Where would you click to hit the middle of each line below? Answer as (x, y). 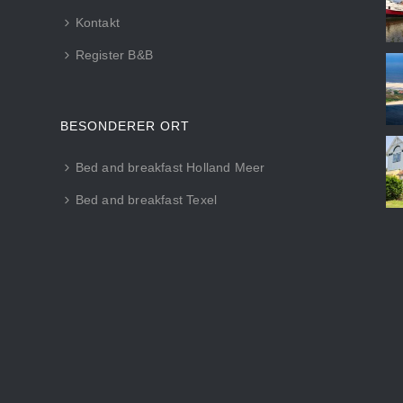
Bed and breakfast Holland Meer (170, 168)
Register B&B (114, 55)
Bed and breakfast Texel (146, 200)
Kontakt (98, 23)
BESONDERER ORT (125, 126)
